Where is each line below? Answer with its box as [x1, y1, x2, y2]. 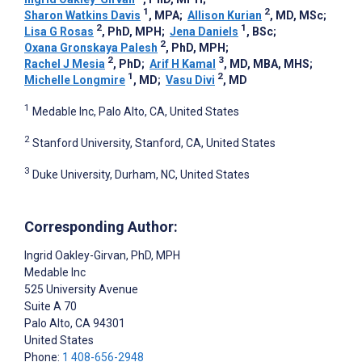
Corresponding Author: [24, 218, 178, 236]
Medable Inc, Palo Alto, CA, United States [32, 105, 239, 119]
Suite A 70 [24, 300, 77, 314]
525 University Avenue [24, 283, 138, 297]
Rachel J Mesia [24, 57, 105, 71]
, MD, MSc [270, 9, 323, 23]
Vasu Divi [166, 74, 215, 87]
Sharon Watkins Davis [24, 9, 141, 23]
